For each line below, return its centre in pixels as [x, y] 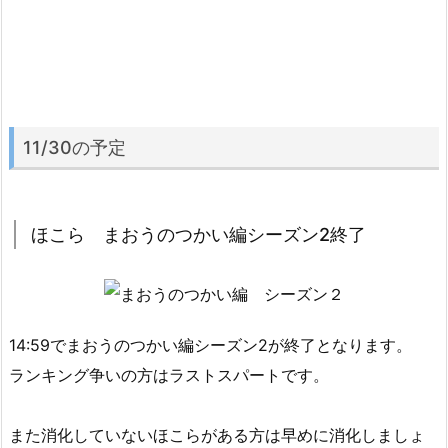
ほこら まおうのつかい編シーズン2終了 [198, 234]
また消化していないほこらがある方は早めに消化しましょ [217, 434]
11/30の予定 [74, 147]
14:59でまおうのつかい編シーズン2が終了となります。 [210, 344]
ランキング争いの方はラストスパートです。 [169, 374]
